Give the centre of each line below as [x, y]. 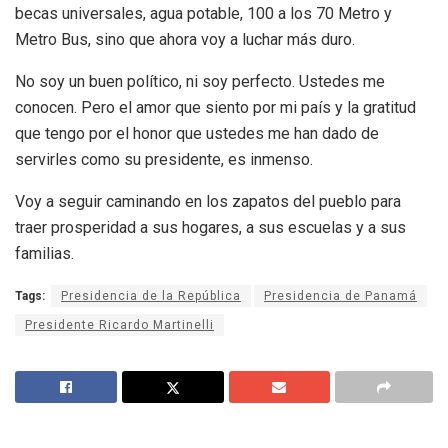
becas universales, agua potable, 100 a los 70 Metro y [203, 13]
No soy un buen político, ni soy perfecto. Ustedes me [200, 81]
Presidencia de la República [151, 295]
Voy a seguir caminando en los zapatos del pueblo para [208, 201]
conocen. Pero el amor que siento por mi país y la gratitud [215, 107]
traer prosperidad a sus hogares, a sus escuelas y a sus [210, 227]
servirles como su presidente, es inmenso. [164, 159]
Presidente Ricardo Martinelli [119, 324]
